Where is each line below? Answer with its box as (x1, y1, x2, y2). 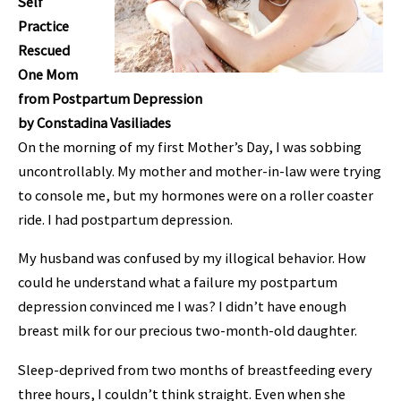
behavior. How (277, 249, 366, 268)
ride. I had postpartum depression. (18, 209, 235, 228)
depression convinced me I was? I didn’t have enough (18, 297, 346, 316)
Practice (18, 16, 69, 35)
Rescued (18, 40, 70, 59)
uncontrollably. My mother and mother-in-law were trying (18, 161, 381, 180)
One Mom (18, 64, 78, 83)
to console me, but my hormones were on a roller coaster (18, 185, 373, 204)
